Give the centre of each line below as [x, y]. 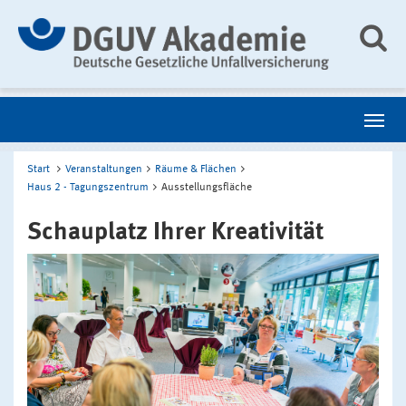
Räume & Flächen [196, 169]
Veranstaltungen [104, 169]
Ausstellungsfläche [207, 187]
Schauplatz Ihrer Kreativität [175, 232]
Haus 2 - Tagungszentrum [88, 187]
